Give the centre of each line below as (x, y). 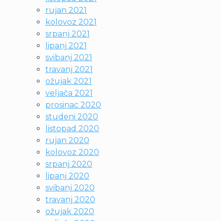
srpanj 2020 (69, 164)
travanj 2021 (69, 69)
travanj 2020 (70, 200)
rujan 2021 (66, 10)
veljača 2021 (69, 93)
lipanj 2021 (66, 46)
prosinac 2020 (73, 105)
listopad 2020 (72, 129)
